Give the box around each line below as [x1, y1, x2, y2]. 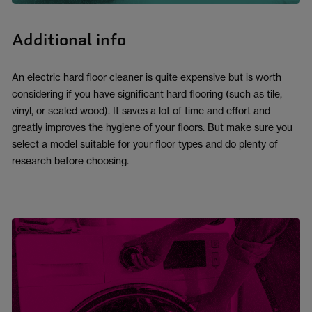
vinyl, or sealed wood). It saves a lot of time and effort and [12, 104, 270, 117]
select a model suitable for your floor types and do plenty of [12, 138, 278, 150]
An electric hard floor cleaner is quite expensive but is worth [12, 71, 281, 84]
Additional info [12, 30, 126, 50]
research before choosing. [12, 155, 131, 167]
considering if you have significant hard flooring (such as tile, [12, 88, 282, 100]
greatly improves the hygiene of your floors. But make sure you [12, 121, 292, 134]
